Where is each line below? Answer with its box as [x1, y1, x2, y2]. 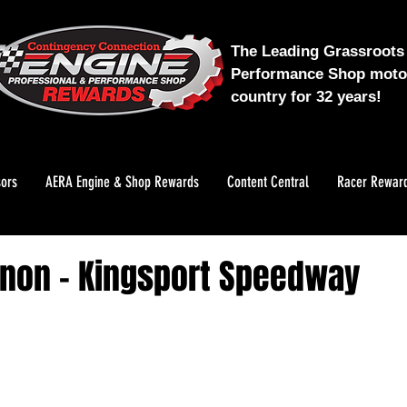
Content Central [227, 173, 309, 191]
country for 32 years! [231, 88, 382, 105]
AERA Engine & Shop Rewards [45, 173, 199, 191]
